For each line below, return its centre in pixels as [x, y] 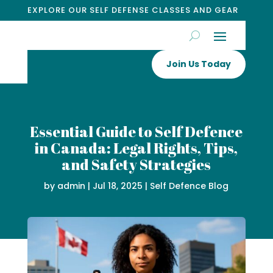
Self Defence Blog [190, 186]
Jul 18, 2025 [118, 186]
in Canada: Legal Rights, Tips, [136, 148]
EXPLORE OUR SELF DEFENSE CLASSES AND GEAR [133, 10]
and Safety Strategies [136, 164]
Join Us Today [199, 64]
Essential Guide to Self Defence [136, 131]
